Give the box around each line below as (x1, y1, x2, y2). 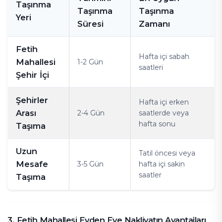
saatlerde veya (139, 109, 189, 117)
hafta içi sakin (139, 160, 185, 168)
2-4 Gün (77, 109, 105, 117)
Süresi (77, 19, 104, 29)
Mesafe (16, 159, 48, 169)
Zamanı (139, 19, 170, 29)
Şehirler (16, 95, 48, 105)
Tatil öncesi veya (139, 149, 195, 158)
